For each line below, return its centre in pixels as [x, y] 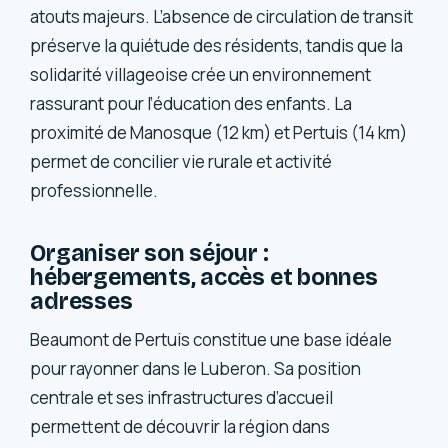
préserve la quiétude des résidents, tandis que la [217, 45]
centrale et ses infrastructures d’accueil [182, 398]
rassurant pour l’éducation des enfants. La [191, 103]
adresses [81, 301]
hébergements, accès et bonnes [204, 277]
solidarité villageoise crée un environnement [201, 74]
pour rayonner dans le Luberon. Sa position [196, 369]
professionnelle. [94, 190]
